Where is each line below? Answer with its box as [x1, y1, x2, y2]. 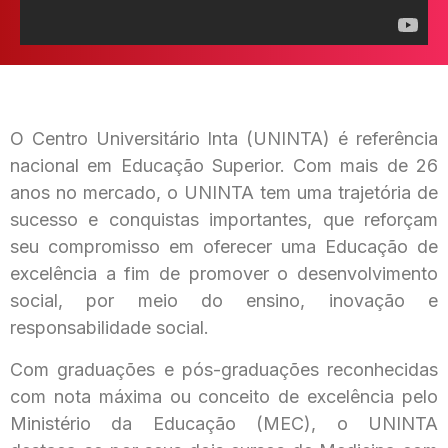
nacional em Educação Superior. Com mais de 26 [10, 155, 438, 177]
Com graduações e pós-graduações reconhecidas [10, 358, 438, 380]
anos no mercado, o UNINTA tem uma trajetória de [10, 182, 438, 204]
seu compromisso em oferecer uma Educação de [10, 236, 438, 258]
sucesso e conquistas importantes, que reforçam [10, 209, 438, 231]
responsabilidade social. [10, 317, 209, 339]
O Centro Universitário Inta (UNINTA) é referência [10, 128, 438, 150]
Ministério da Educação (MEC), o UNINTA [10, 412, 438, 434]
